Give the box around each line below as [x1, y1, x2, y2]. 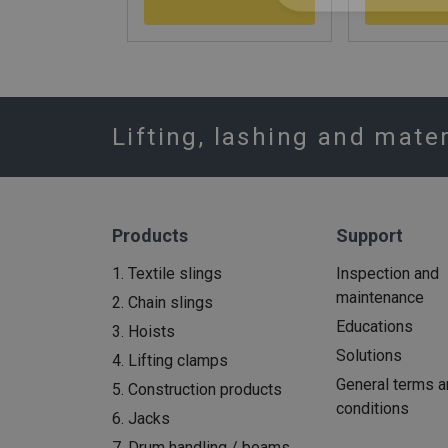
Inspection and [335, 264, 439, 284]
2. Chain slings [112, 293, 213, 313]
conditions [335, 399, 409, 419]
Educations [335, 317, 413, 337]
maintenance [335, 288, 424, 308]
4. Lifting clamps [112, 351, 228, 371]
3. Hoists [112, 322, 175, 342]
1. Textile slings [112, 264, 222, 284]
